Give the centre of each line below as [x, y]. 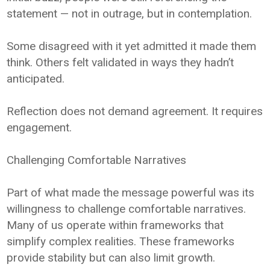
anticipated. [36, 78]
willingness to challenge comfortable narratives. [127, 209]
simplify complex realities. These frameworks [121, 241]
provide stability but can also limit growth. [111, 257]
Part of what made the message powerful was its [131, 192]
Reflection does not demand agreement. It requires [135, 111]
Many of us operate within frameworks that [115, 225]
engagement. [39, 127]
